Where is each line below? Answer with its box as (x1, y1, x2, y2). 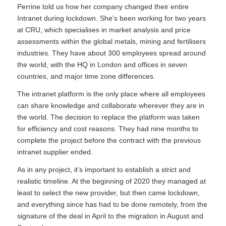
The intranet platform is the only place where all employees (17, 90, 205, 98)
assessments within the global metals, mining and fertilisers (17, 37, 206, 46)
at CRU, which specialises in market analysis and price (17, 26, 191, 34)
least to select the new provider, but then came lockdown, (17, 189, 200, 197)
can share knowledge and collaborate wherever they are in (17, 101, 204, 110)
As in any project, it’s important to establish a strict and (17, 165, 191, 174)
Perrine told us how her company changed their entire (17, 3, 189, 11)
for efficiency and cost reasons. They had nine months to (17, 125, 198, 133)
